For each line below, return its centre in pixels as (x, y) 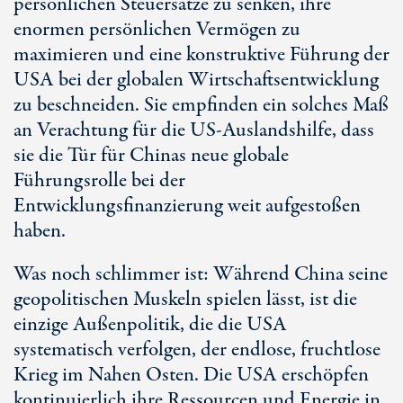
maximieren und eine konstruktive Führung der (201, 55)
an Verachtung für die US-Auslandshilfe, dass (194, 130)
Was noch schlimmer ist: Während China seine (201, 274)
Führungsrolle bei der (99, 181)
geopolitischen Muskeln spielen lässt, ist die (185, 300)
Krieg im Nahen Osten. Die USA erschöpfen (191, 375)
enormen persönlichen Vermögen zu (157, 30)
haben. (40, 231)
